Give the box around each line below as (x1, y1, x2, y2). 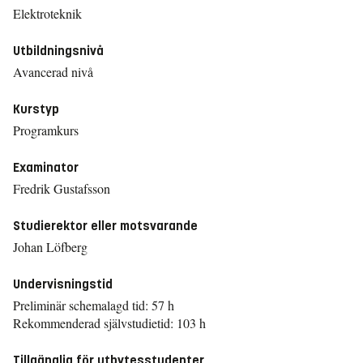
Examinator (13, 160, 79, 175)
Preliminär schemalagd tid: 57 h (13, 297, 174, 314)
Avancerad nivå (13, 63, 93, 80)
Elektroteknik (13, 5, 82, 22)
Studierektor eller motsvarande (13, 218, 198, 233)
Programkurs (13, 122, 79, 139)
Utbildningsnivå (13, 43, 104, 58)
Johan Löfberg (13, 238, 88, 255)
